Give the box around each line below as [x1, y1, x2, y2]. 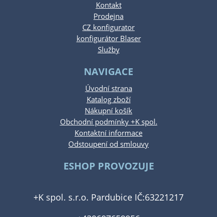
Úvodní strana [85, 83, 132, 94]
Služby [97, 45, 120, 55]
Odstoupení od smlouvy [68, 139, 149, 150]
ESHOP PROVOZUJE [63, 159, 154, 173]
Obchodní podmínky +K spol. [60, 117, 157, 127]
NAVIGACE [84, 65, 133, 78]
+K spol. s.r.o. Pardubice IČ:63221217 [33, 190, 184, 203]
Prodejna [93, 11, 124, 22]
